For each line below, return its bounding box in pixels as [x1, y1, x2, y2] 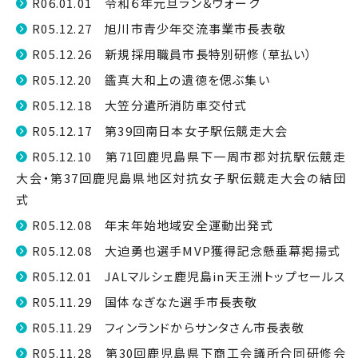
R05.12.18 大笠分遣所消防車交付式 [32, 97, 248, 113]
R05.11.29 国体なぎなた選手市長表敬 [32, 293, 258, 310]
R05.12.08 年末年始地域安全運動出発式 [32, 217, 273, 233]
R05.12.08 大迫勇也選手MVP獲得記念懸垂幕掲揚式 [32, 242, 341, 259]
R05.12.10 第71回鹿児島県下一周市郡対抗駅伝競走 [32, 148, 346, 165]
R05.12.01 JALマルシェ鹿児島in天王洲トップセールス [32, 268, 346, 284]
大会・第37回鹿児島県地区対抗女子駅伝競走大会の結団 [16, 169, 346, 186]
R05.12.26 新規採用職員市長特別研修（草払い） [32, 46, 313, 62]
